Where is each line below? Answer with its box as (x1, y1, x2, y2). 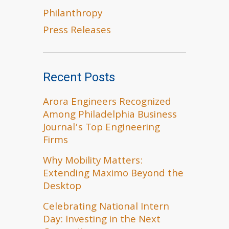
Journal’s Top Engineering (43, 120, 160, 136)
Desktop (43, 179, 81, 195)
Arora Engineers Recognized (43, 95, 171, 111)
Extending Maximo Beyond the (43, 166, 184, 182)
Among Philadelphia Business (43, 107, 177, 124)
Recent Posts (43, 70, 115, 84)
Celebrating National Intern (43, 199, 169, 216)
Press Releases (43, 23, 111, 39)
